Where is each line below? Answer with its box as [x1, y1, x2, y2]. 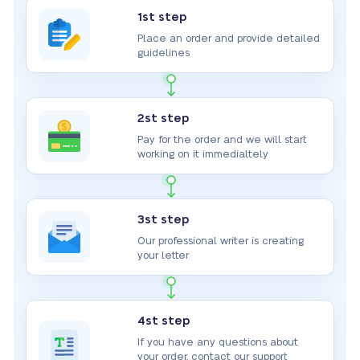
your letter [137, 250, 190, 261]
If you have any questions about [137, 337, 299, 348]
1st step [137, 11, 187, 23]
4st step [137, 315, 190, 327]
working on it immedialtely [137, 149, 269, 160]
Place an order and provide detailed [137, 33, 321, 44]
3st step [137, 214, 190, 226]
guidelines [137, 47, 190, 59]
